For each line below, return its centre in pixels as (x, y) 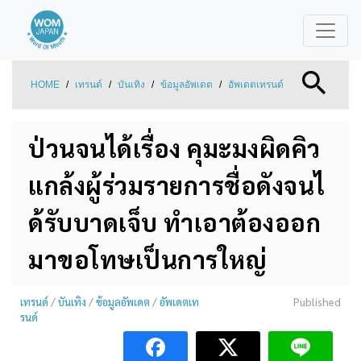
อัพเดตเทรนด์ (256, 85)
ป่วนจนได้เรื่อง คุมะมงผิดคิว (174, 148)
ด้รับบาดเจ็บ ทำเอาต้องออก (174, 222)
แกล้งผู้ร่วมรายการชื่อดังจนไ (177, 185)
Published (317, 302)
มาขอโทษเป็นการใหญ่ (147, 259)
